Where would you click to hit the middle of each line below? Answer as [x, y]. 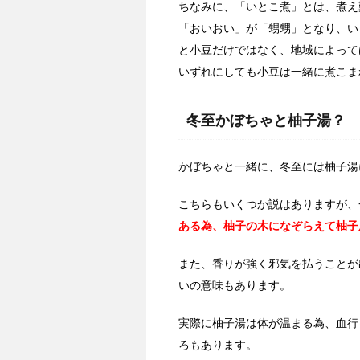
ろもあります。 [218, 345]
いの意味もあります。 [235, 286]
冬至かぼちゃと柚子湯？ [266, 121]
